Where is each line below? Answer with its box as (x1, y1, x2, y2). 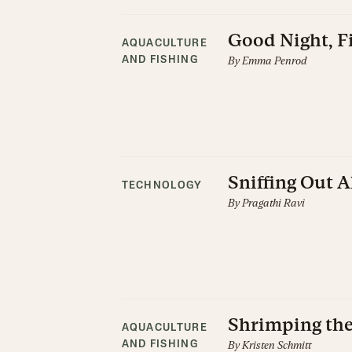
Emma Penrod (241, 54, 307, 67)
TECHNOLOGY (121, 181, 203, 191)
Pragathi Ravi (241, 196, 305, 209)
